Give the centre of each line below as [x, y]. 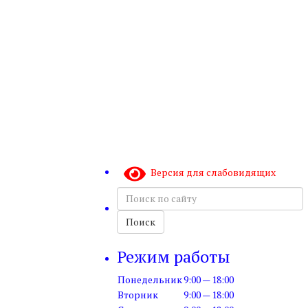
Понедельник [150, 279]
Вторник [138, 294]
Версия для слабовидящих [210, 172]
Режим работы [174, 256]
